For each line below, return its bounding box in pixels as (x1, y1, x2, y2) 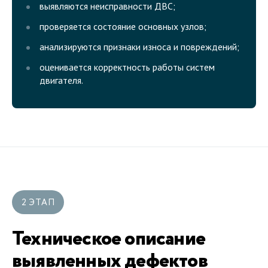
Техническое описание (12, 224, 206, 254)
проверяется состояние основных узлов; (39, 20, 206, 33)
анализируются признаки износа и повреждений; (39, 41, 239, 53)
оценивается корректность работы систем (39, 61, 215, 74)
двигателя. (39, 74, 83, 87)
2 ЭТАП (22, 196, 55, 209)
